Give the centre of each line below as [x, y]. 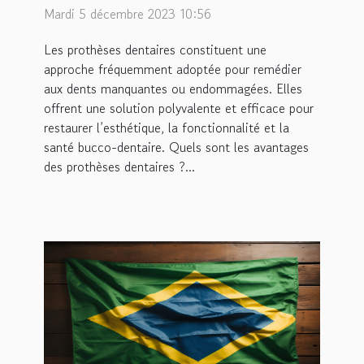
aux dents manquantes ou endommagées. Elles [173, 88]
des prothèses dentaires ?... [119, 166]
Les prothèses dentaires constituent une [155, 49]
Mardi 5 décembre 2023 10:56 [128, 13]
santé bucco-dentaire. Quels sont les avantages [176, 147]
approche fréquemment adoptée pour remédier [173, 69]
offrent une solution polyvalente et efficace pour [179, 108]
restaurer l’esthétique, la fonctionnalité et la [167, 127]
